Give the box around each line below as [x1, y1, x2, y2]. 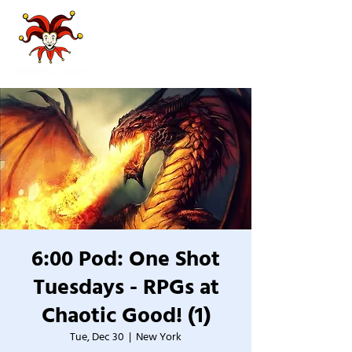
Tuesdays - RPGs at [32, 273, 219, 302]
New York [136, 329, 181, 345]
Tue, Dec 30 [70, 329, 124, 345]
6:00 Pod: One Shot [31, 244, 220, 274]
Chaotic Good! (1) [41, 301, 211, 331]
